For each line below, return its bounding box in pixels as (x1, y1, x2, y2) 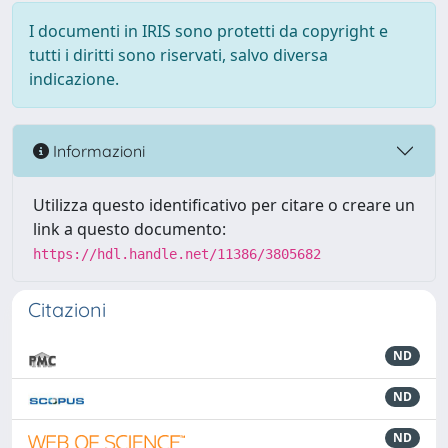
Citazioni (28, 297, 106, 322)
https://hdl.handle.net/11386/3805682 (33, 246, 321, 262)
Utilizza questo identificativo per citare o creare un (33, 194, 415, 216)
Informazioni (49, 140, 145, 161)
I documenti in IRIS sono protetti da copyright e (29, 20, 388, 42)
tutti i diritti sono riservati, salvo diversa (29, 44, 328, 66)
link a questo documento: (33, 218, 226, 240)
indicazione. (29, 68, 119, 90)
